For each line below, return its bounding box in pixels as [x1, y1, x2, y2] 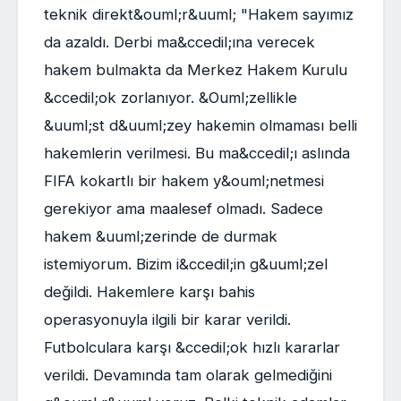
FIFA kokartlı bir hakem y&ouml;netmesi [43, 172, 324, 191]
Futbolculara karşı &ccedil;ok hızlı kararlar [43, 338, 340, 357]
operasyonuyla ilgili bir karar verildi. [43, 311, 291, 329]
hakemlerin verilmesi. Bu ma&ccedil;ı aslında [43, 144, 350, 163]
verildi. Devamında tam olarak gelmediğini [43, 366, 332, 385]
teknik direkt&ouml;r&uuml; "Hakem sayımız [43, 5, 354, 24]
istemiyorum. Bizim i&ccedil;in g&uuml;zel [43, 255, 328, 274]
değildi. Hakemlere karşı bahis [43, 283, 255, 302]
